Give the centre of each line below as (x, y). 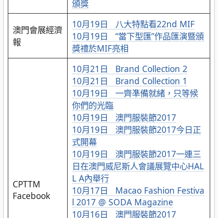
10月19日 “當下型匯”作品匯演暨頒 (138, 36)
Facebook (31, 196)
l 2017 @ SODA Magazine (122, 202)
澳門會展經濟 (37, 30)
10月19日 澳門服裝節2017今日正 (136, 130)
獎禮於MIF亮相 (100, 48)
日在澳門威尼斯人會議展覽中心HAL (138, 166)
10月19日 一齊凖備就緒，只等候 (135, 93)
